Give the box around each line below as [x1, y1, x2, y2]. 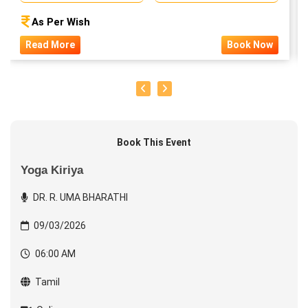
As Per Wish [32, 16, 90, 28]
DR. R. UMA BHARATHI [31, 192, 128, 203]
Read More [25, 39, 75, 50]
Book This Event [117, 137, 191, 148]
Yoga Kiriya [21, 164, 83, 177]
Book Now [227, 39, 273, 50]
